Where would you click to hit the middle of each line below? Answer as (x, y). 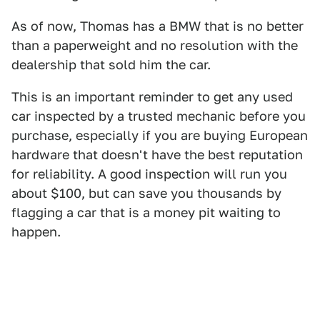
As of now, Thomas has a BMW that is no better (157, 26)
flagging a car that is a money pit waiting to (146, 212)
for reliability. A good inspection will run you (149, 174)
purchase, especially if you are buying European (160, 135)
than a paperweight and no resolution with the (155, 45)
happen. (36, 232)
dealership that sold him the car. (111, 65)
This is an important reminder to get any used (152, 97)
